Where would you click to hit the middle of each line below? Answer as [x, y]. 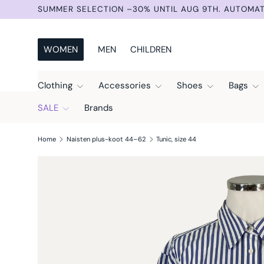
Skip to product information [116, 177]
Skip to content [83, 21]
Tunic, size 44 [176, 139]
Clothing [55, 85]
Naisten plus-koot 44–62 [106, 139]
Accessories [125, 85]
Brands [99, 108]
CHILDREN [151, 49]
